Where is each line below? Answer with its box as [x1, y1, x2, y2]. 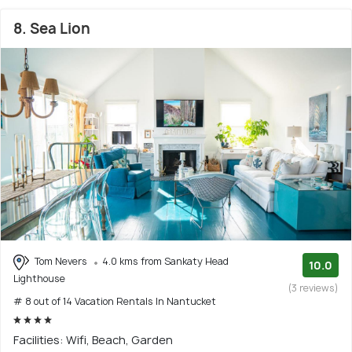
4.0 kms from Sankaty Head [102, 255, 229, 269]
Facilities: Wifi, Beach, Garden [13, 332, 173, 347]
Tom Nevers [32, 255, 90, 269]
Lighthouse [13, 272, 65, 285]
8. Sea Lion [13, 19, 90, 39]
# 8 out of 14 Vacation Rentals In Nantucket [13, 295, 216, 308]
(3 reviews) [288, 281, 339, 295]
